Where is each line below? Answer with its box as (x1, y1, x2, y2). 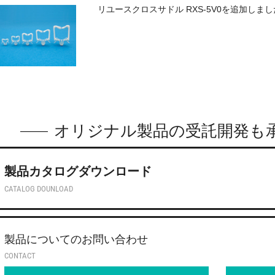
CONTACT (4, 251, 36, 260)
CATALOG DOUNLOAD (4, 184, 73, 193)
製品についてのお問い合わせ (4, 233, 148, 246)
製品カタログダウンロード (4, 165, 152, 178)
